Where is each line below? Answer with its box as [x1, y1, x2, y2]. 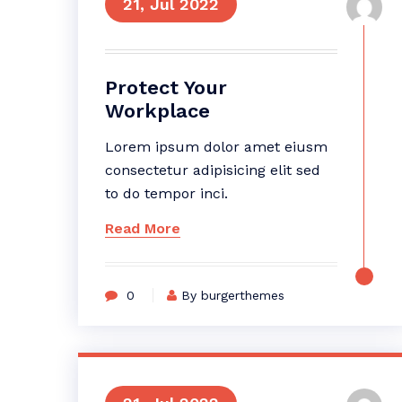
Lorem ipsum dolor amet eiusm [105, 138, 328, 155]
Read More [105, 220, 180, 237]
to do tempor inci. [105, 185, 228, 202]
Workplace [105, 100, 210, 122]
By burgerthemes [181, 288, 284, 302]
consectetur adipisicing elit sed [105, 162, 320, 179]
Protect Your [105, 76, 227, 99]
